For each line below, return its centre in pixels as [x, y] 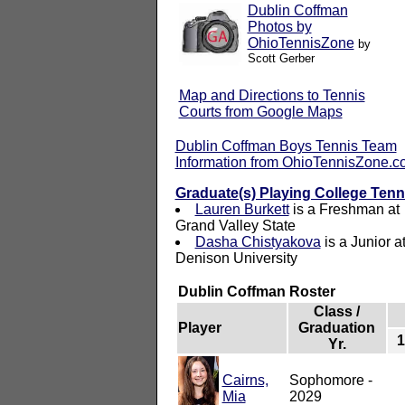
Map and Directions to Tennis [272, 95]
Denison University [236, 258]
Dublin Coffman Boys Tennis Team [286, 146]
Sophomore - [330, 380]
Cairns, [245, 380]
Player [199, 327]
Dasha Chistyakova [258, 241]
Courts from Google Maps [260, 111]
